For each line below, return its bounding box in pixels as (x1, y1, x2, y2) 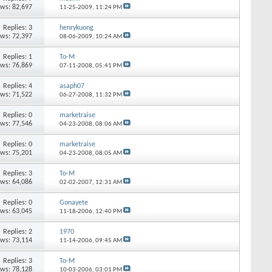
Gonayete (59, 199, 88, 206)
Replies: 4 (3, 82, 33, 90)
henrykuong (59, 24, 93, 32)
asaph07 (59, 82, 84, 90)
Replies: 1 (3, 53, 33, 61)
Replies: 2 (3, 228, 33, 236)
